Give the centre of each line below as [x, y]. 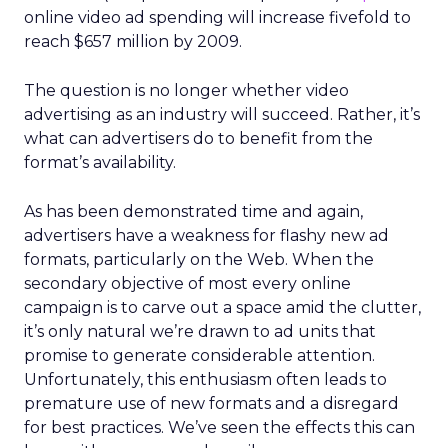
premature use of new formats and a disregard [211, 403]
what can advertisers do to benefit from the [198, 138]
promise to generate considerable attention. [199, 355]
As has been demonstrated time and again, [193, 211]
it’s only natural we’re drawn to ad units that [200, 331]
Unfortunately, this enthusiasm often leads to [205, 379]
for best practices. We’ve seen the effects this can [219, 427]
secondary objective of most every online [187, 283]
